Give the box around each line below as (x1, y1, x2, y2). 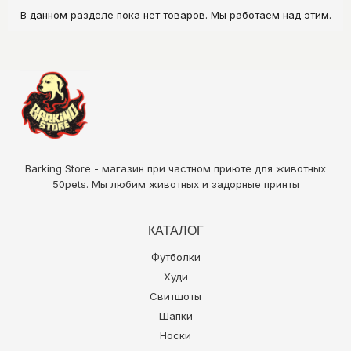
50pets (52, 177, 86, 190)
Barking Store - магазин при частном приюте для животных (25, 161, 326, 175)
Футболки (150, 250, 201, 263)
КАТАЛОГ (147, 223, 204, 237)
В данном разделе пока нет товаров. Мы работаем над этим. (20, 9, 331, 22)
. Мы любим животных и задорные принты (85, 177, 299, 190)
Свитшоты (150, 289, 201, 302)
